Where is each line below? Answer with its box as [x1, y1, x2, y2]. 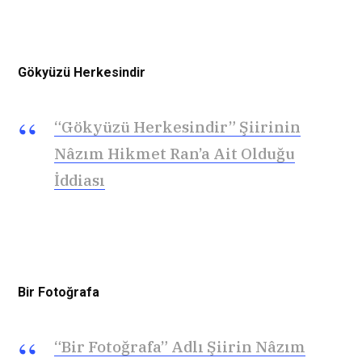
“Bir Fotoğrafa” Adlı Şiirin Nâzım [54, 337, 305, 357]
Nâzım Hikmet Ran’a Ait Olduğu [54, 143, 295, 163]
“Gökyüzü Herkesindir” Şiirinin [54, 116, 301, 137]
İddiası [54, 170, 105, 190]
